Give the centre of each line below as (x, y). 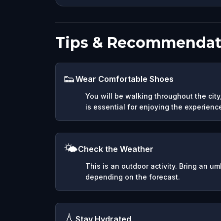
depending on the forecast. (133, 177)
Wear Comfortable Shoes (125, 79)
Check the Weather (116, 149)
